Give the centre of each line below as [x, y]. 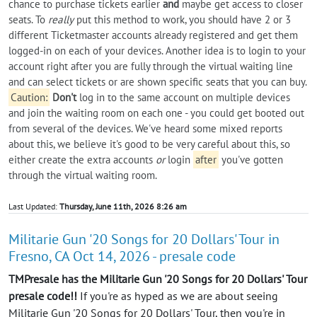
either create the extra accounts [82, 159]
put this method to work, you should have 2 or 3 [182, 19]
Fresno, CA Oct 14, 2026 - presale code [122, 256]
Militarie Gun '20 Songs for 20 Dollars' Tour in [144, 239]
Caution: [29, 97]
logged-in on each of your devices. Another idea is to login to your [157, 50]
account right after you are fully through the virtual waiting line [151, 66]
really [61, 19]
